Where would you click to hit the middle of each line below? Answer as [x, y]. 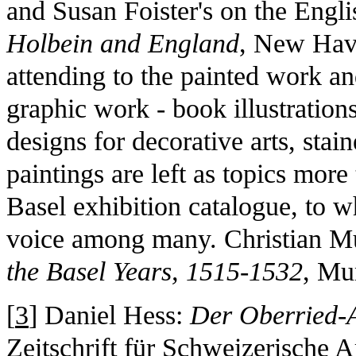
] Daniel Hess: [109, 315]
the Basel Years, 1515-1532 [155, 271]
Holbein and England [123, 43]
